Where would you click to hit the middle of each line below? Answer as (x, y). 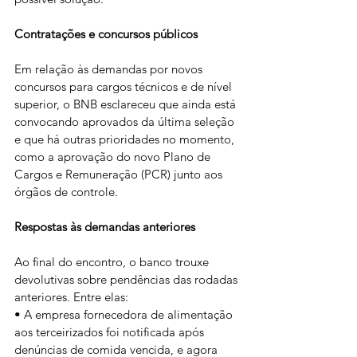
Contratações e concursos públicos (106, 34)
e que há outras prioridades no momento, (126, 139)
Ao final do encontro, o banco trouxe (113, 262)
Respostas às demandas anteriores (105, 227)
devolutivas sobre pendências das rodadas (127, 279)
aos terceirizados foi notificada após (111, 332)
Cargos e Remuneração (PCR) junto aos (120, 174)
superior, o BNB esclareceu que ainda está (127, 104)
